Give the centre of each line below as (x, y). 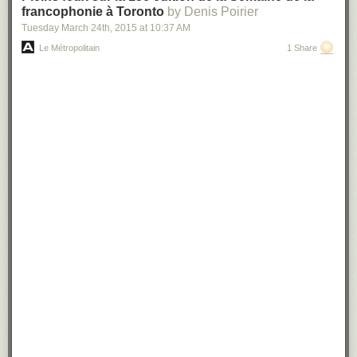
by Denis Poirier (213, 12)
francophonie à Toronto (93, 12)
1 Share (302, 48)
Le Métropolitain (69, 48)
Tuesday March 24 (62, 28)
